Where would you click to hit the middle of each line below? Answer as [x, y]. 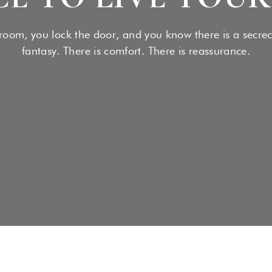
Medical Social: [96, 13]
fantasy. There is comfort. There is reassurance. [136, 50]
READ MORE [245, 23]
